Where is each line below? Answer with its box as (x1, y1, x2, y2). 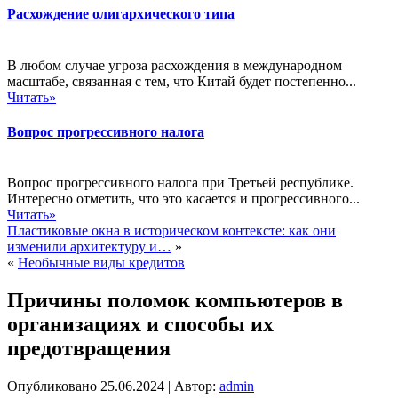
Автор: (174, 378, 216, 394)
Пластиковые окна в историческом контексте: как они (7, 223, 336, 239)
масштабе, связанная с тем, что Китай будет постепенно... (7, 73, 356, 89)
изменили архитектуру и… (7, 239, 171, 255)
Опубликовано (7, 378, 97, 394)
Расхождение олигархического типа (7, 6, 235, 22)
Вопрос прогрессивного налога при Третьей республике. (7, 175, 354, 191)
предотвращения (7, 337, 171, 361)
